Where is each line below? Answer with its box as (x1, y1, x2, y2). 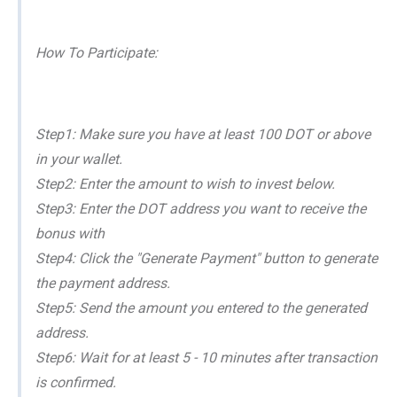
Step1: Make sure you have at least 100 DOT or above (35, 126, 370, 144)
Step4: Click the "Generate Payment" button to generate (35, 250, 378, 268)
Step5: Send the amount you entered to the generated (35, 300, 367, 317)
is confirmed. (35, 374, 116, 392)
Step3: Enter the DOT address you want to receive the (35, 200, 366, 218)
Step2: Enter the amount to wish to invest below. (35, 175, 335, 193)
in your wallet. (35, 151, 122, 168)
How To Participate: (35, 44, 158, 62)
